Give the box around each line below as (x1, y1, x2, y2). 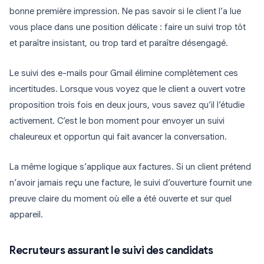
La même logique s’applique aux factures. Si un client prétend (9, 161, 251, 173)
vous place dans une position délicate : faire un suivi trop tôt (9, 22, 246, 33)
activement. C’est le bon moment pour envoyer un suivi (9, 115, 225, 127)
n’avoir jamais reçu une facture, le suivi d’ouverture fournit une (9, 177, 252, 189)
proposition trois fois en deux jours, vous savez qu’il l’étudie (9, 100, 245, 111)
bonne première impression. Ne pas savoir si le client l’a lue (9, 6, 241, 17)
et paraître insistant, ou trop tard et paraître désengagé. (9, 38, 228, 49)
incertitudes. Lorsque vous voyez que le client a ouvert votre (9, 84, 245, 95)
